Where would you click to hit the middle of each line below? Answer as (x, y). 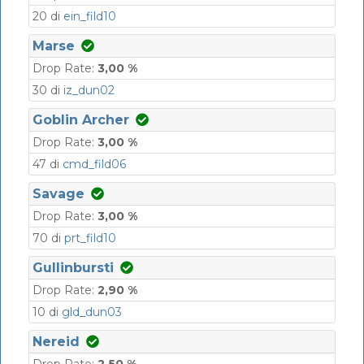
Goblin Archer (81, 119)
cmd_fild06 (94, 164)
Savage (58, 193)
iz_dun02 (89, 90)
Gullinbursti (73, 267)
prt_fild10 (90, 238)
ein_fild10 (90, 16)
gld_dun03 (92, 312)
